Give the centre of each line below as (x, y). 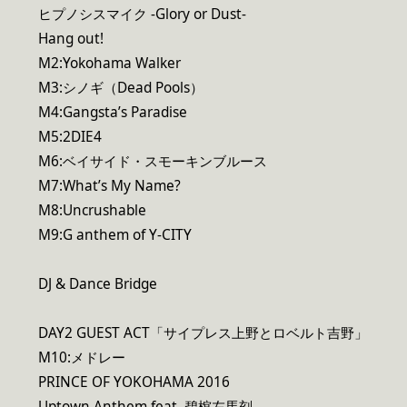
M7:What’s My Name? (109, 185)
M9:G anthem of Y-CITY (115, 234)
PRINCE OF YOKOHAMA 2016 (134, 382)
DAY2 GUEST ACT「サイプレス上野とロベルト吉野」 (203, 333)
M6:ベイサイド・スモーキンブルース (153, 161)
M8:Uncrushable (92, 210)
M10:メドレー (82, 358)
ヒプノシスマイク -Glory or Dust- (142, 14)
